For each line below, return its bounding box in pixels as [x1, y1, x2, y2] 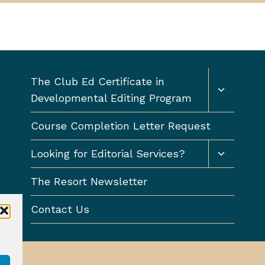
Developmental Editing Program [31, 92, 192, 105]
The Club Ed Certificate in [31, 75, 164, 88]
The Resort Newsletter [31, 175, 147, 188]
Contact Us [31, 203, 89, 216]
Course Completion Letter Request [31, 119, 211, 132]
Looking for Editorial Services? [31, 147, 185, 160]
